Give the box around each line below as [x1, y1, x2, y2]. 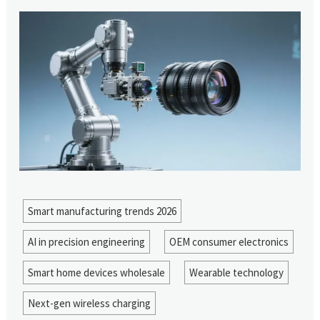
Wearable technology [189, 266, 284, 279]
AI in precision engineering [27, 235, 145, 249]
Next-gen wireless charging [27, 296, 151, 310]
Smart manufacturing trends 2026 [27, 204, 176, 218]
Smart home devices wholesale [27, 266, 165, 279]
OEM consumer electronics [169, 235, 289, 249]
